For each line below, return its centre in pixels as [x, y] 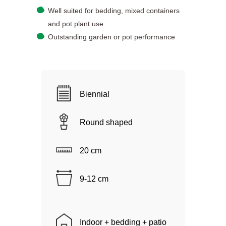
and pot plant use [75, 24]
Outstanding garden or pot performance [111, 37]
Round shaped [106, 123]
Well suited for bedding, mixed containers [114, 11]
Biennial [94, 94]
